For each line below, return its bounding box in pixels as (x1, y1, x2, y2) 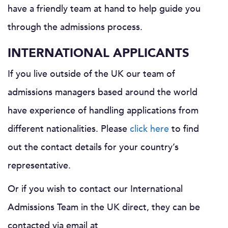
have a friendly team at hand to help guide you (8, 2, 201, 15)
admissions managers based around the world (8, 85, 197, 99)
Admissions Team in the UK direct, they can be (8, 201, 200, 214)
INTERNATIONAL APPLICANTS (8, 44, 189, 62)
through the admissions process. (8, 20, 142, 34)
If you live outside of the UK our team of (8, 67, 175, 80)
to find (169, 122, 199, 135)
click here (130, 122, 169, 135)
